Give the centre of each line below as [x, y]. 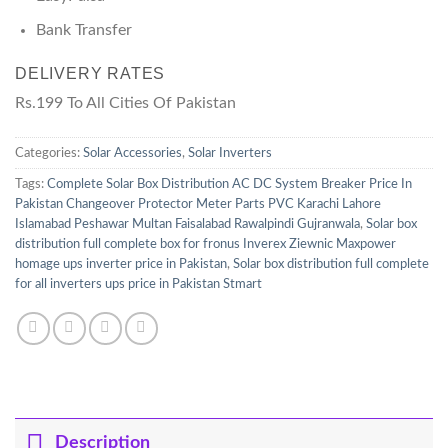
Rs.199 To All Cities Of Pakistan [125, 102]
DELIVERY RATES [90, 73]
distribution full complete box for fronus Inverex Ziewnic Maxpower [205, 243]
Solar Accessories [132, 152]
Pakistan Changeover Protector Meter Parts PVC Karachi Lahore [198, 203]
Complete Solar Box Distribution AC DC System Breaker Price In [229, 183]
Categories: [49, 152]
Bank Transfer [83, 30]
